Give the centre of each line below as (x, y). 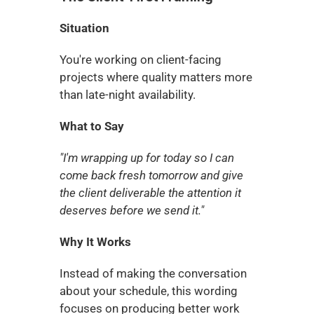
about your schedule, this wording (148, 291)
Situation (84, 28)
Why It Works (95, 242)
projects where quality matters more (156, 77)
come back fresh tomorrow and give (151, 175)
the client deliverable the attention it (150, 193)
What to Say (91, 126)
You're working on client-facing (140, 60)
